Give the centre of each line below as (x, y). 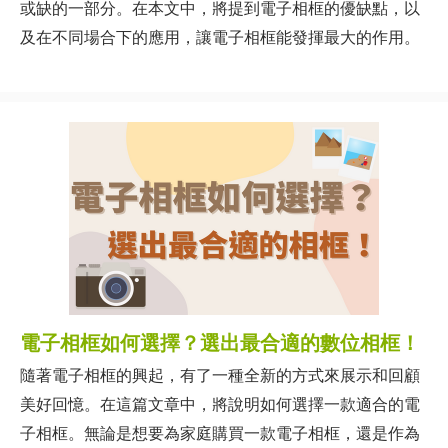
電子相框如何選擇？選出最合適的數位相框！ (220, 343)
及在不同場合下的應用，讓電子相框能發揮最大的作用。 (220, 37)
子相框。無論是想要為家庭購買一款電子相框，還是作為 (220, 433)
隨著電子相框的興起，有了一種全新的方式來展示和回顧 (220, 375)
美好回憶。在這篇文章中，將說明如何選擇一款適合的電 (220, 404)
